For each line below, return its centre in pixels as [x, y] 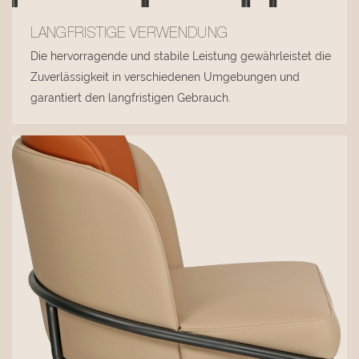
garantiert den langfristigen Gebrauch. [131, 98]
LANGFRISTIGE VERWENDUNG [129, 35]
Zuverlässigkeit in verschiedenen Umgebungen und [165, 77]
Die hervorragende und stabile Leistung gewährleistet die [181, 56]
